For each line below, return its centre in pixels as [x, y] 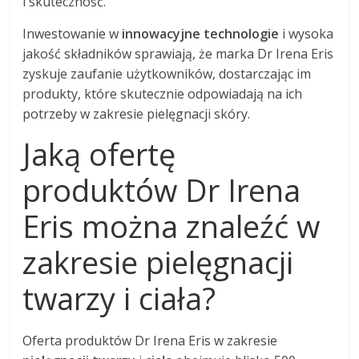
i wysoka [307, 34]
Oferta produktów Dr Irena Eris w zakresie [150, 341]
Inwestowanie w [73, 34]
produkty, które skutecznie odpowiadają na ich [163, 94]
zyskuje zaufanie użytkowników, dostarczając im [167, 74]
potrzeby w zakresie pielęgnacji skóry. [137, 114]
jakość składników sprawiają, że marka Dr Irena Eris [178, 54]
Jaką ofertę [99, 154]
